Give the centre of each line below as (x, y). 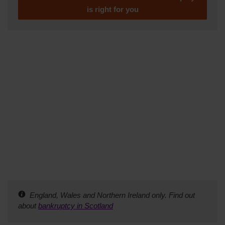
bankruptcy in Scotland (76, 205)
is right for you (113, 9)
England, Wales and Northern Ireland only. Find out (110, 195)
